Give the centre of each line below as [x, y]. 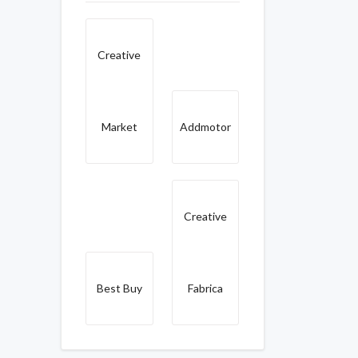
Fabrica [205, 288]
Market [119, 127]
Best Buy [119, 288]
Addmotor [205, 127]
